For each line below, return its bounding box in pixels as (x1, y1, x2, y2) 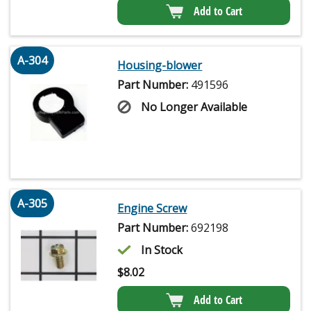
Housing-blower (117, 58, 203, 74)
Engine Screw (117, 201, 187, 217)
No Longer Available (141, 99, 248, 115)
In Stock (141, 242, 183, 258)
